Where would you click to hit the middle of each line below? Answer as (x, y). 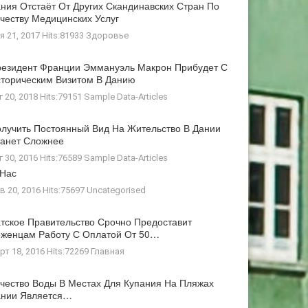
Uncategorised (117, 190)
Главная (108, 251)
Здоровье (108, 35)
